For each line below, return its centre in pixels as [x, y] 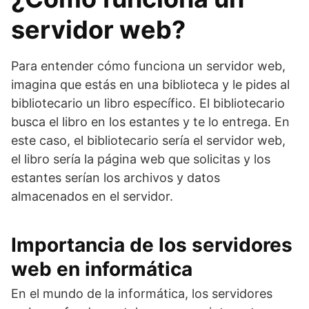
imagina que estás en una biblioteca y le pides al [150, 84]
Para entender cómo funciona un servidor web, [148, 66]
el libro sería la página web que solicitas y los [141, 159]
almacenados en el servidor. [92, 196]
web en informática [102, 269]
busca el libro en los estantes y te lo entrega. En [150, 122]
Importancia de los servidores [152, 245]
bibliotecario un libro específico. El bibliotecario [148, 103]
